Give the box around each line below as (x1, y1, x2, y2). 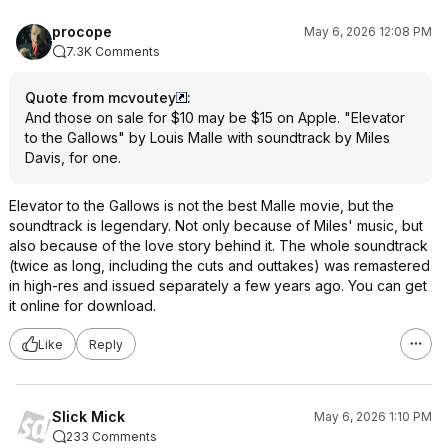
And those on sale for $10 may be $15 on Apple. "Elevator (25, 109, 405, 126)
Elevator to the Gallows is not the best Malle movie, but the (9, 197, 394, 214)
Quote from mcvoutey (25, 89, 176, 106)
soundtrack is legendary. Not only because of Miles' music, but (9, 217, 423, 234)
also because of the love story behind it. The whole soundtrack (9, 237, 428, 254)
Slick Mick (52, 408, 125, 425)
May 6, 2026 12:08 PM (304, 24, 432, 39)
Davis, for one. (25, 149, 121, 166)
